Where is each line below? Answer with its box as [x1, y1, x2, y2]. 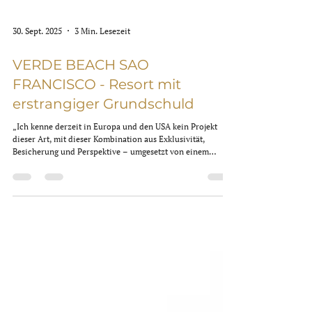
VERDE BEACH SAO [13, 248, 149, 265]
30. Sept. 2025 [13, 217, 62, 228]
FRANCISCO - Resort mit [13, 267, 181, 284]
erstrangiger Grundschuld [13, 287, 194, 304]
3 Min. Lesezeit [75, 217, 130, 228]
